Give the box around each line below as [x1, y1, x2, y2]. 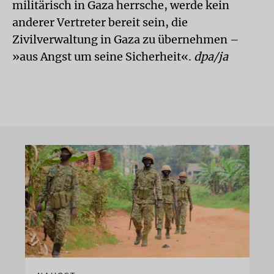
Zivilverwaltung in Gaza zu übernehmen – [12, 32, 239, 46]
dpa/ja [194, 50, 228, 64]
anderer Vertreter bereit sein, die [12, 15, 188, 29]
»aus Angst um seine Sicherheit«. [12, 50, 194, 64]
